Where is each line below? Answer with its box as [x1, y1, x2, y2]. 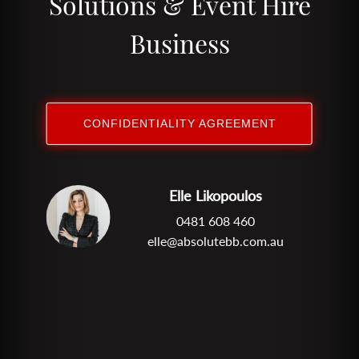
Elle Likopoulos [169, 186, 262, 204]
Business [129, 25, 230, 60]
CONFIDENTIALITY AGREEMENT [83, 117, 276, 130]
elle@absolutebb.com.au [147, 232, 284, 248]
